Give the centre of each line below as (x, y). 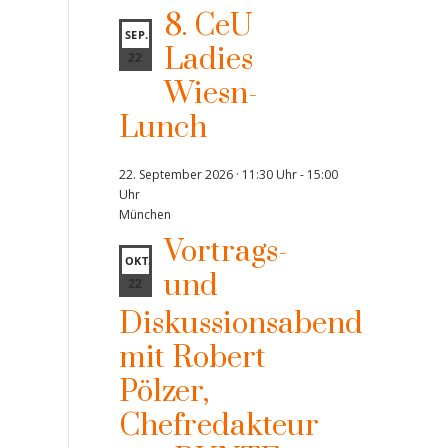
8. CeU (208, 26)
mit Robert (192, 358)
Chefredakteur (218, 426)
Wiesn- (210, 94)
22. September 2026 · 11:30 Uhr (207, 174)
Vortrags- (225, 252)
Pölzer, (163, 392)
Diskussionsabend (240, 324)
